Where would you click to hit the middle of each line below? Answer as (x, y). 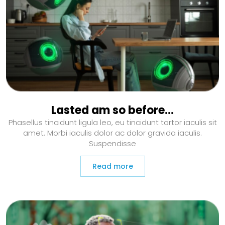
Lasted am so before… (113, 110)
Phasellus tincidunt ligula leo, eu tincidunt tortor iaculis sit (113, 123)
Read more (113, 166)
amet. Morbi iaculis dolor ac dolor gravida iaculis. (113, 133)
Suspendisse (113, 144)
